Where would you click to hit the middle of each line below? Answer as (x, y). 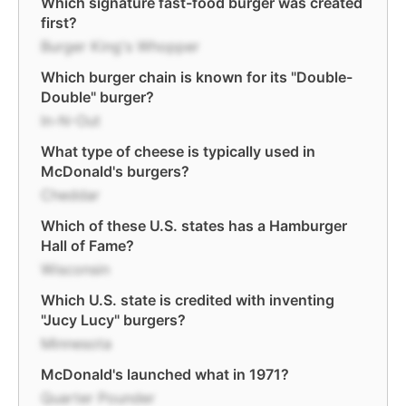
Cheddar (70, 195)
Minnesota (76, 343)
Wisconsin (75, 269)
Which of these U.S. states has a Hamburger (194, 226)
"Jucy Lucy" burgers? (113, 320)
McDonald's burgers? (115, 171)
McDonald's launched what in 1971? (165, 374)
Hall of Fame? (87, 246)
